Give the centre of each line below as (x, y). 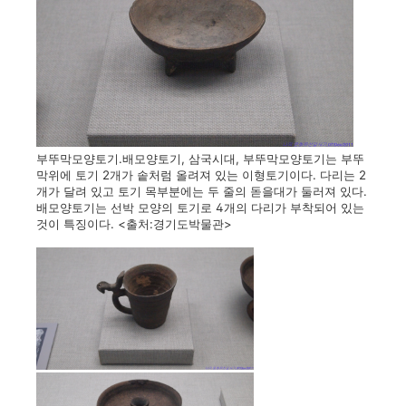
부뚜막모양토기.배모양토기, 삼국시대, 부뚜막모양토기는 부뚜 (200, 158)
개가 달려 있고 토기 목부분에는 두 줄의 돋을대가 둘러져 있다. (202, 191)
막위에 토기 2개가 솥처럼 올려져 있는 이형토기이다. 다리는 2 (201, 174)
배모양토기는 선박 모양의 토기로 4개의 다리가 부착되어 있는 (200, 207)
